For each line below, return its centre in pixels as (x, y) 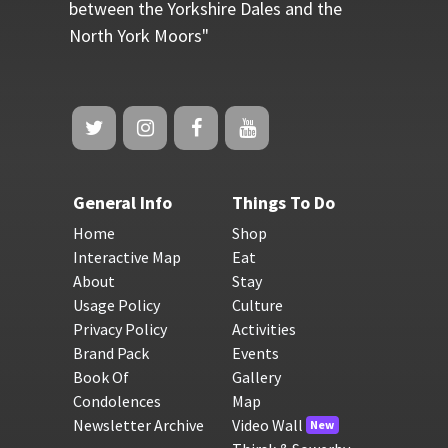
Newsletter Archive (138, 424)
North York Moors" (138, 35)
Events (255, 352)
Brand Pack (110, 352)
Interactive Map (126, 256)
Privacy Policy (119, 328)
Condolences (116, 400)
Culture (257, 304)
